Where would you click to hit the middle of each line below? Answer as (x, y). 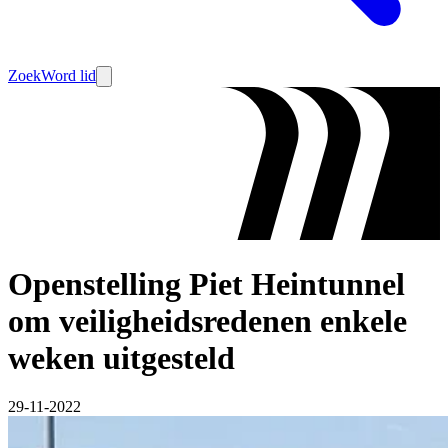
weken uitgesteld (121, 357)
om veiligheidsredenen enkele (207, 320)
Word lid (68, 75)
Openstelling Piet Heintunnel (206, 283)
